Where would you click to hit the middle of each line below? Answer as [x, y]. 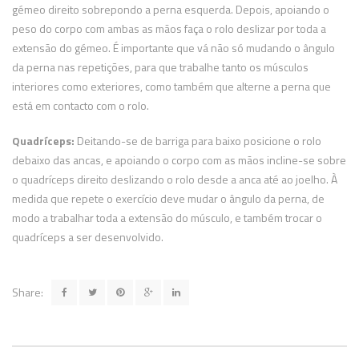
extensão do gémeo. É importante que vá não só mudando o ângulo [173, 48]
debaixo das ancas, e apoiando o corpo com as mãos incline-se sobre [179, 160]
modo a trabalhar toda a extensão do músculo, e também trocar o [167, 218]
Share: [28, 292]
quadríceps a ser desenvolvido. [88, 237]
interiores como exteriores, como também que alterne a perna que [171, 86]
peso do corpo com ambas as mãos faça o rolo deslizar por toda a [169, 28]
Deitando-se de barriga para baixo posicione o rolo [198, 141]
